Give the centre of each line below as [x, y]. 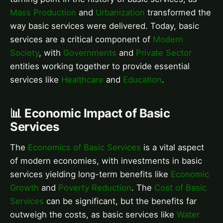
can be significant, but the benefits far [120, 201]
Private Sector [164, 53]
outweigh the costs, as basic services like [93, 214]
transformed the [178, 12]
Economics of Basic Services [84, 147]
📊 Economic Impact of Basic [90, 113]
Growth [24, 187]
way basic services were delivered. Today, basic [105, 26]
